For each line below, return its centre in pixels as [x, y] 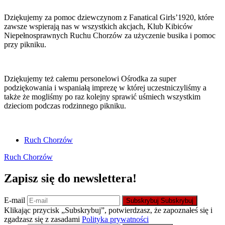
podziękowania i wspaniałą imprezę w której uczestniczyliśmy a [105, 88]
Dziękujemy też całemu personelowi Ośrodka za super [90, 79]
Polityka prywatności [115, 219]
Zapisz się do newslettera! [70, 179]
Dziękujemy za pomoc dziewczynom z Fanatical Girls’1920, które [109, 18]
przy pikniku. [25, 45]
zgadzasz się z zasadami [43, 219]
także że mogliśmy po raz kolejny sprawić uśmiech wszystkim [102, 97]
